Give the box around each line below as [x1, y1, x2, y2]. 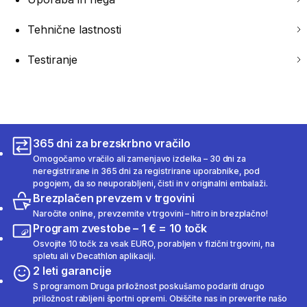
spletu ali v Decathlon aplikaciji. [33, 250, 156, 261]
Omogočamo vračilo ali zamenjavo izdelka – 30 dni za [33, 153, 246, 164]
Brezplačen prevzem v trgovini [33, 191, 195, 205]
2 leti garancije [33, 263, 112, 278]
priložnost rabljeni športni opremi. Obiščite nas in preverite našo [33, 293, 288, 304]
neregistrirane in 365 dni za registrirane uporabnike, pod [33, 165, 260, 176]
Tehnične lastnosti [27, 22, 121, 36]
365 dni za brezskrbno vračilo [33, 136, 191, 150]
